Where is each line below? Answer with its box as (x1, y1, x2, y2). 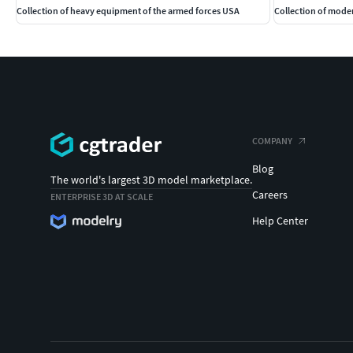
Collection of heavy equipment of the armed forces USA (17, 4, 240, 17)
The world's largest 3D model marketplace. (50, 173, 252, 188)
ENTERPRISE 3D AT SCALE (50, 191, 153, 203)
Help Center (252, 213, 308, 228)
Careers (252, 187, 288, 202)
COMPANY (252, 134, 292, 147)
